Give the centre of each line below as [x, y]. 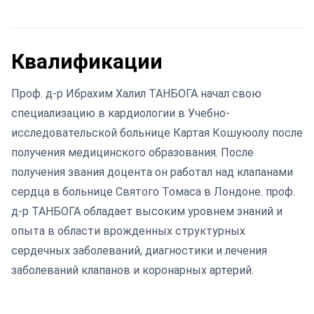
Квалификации [87, 61]
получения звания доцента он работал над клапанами [152, 172]
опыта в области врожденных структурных [128, 231]
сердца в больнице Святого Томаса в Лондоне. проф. [153, 192]
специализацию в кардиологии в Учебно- [121, 113]
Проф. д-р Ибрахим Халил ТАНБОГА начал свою [136, 94]
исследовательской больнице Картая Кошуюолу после [157, 133]
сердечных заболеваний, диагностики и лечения [139, 251]
